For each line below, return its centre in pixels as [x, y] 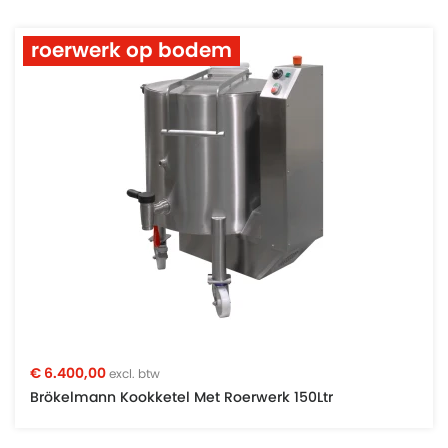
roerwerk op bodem [131, 51]
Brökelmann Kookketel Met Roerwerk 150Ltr [181, 397]
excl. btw [134, 373]
